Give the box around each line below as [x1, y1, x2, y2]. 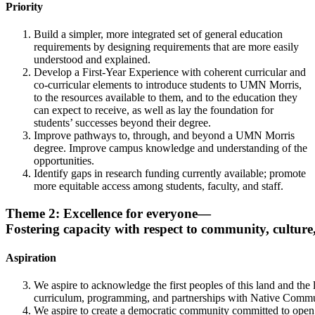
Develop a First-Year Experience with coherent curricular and [34, 65, 306, 78]
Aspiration [6, 251, 56, 264]
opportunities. [34, 154, 94, 167]
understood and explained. [34, 53, 150, 65]
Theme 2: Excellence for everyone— [6, 205, 211, 221]
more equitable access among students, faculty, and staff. [34, 179, 283, 192]
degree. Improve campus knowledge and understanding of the [34, 141, 307, 154]
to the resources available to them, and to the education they [34, 91, 297, 103]
